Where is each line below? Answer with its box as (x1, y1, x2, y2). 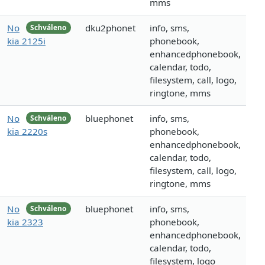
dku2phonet (85, 22, 135, 34)
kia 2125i (7, 35, 46, 47)
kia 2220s (7, 125, 47, 138)
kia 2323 (7, 216, 43, 228)
